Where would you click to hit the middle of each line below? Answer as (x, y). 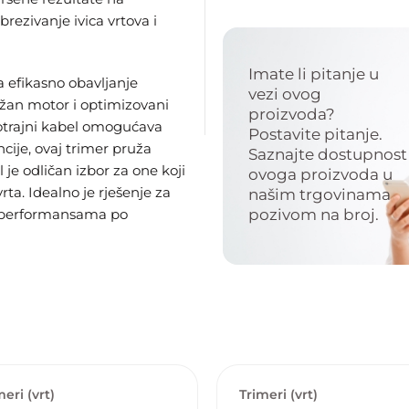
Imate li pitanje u (314, 74)
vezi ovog (285, 94)
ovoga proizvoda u (320, 174)
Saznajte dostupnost (328, 154)
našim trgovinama (320, 194)
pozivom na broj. (314, 215)
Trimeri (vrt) (278, 394)
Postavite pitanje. (315, 134)
